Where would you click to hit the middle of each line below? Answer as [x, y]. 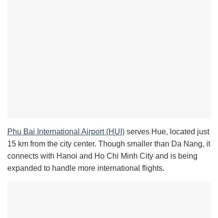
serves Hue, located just [167, 132]
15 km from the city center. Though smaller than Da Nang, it [109, 144]
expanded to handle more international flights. [86, 168]
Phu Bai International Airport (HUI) [66, 132]
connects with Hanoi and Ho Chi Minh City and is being [102, 156]
